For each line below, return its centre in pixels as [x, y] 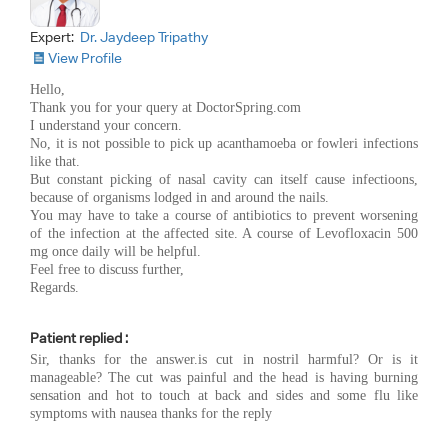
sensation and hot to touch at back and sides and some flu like [224, 395]
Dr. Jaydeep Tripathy [144, 36]
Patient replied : [79, 337]
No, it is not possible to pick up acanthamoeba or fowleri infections [224, 143]
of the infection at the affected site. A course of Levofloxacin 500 [224, 233]
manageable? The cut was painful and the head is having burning [224, 377]
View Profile [85, 57]
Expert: [53, 36]
